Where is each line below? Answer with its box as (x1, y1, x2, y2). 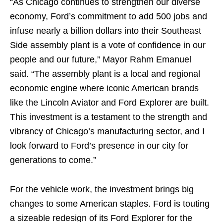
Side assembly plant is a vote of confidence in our (10, 40, 206, 50)
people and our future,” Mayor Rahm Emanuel (10, 55, 191, 64)
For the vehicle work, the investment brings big (10, 184, 194, 194)
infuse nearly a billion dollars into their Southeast (10, 26, 201, 36)
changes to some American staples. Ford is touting (10, 199, 210, 209)
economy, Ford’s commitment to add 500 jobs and (10, 11, 207, 21)
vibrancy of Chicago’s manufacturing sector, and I (10, 126, 205, 136)
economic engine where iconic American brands (10, 83, 199, 93)
